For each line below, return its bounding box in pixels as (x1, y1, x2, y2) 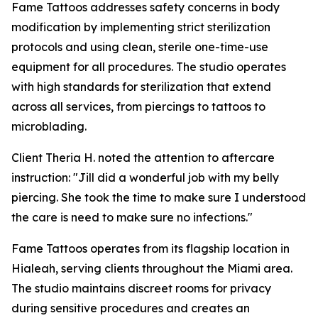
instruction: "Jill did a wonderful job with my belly (11, 170, 279, 185)
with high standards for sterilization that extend (11, 79, 271, 94)
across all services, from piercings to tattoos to (11, 99, 265, 114)
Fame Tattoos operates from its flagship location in (11, 241, 290, 256)
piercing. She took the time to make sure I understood (11, 190, 306, 205)
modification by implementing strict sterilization (11, 20, 270, 35)
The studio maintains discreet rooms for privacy (11, 281, 271, 296)
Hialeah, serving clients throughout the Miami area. (11, 261, 292, 276)
